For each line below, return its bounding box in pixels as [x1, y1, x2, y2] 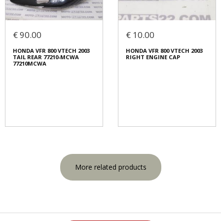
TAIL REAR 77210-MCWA [13, 53, 79, 61]
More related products [74, 162, 147, 172]
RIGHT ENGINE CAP [126, 53, 180, 61]
